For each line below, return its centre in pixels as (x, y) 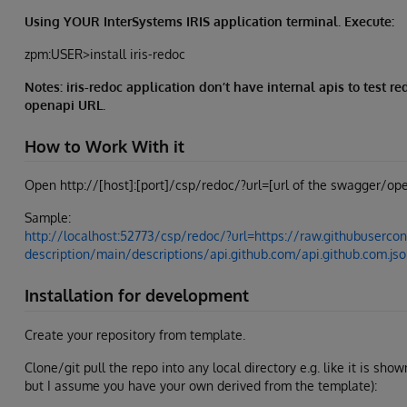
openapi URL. (65, 104)
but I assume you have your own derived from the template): (201, 385)
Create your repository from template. (135, 334)
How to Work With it (104, 146)
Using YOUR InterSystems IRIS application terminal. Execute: (209, 21)
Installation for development (137, 296)
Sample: (48, 218)
